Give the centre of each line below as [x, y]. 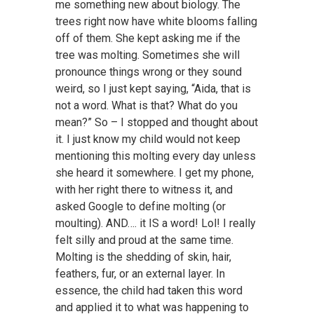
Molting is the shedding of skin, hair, [143, 257]
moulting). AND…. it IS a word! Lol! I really [155, 224]
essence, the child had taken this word [149, 291]
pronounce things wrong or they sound [148, 72]
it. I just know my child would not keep [148, 139]
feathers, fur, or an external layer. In [140, 274]
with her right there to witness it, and [144, 190]
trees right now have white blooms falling [156, 22]
